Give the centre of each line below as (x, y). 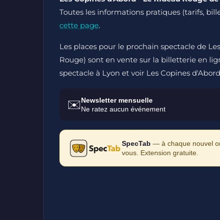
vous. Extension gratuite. (160, 152)
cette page (79, 25)
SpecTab (136, 143)
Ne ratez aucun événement (123, 109)
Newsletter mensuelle (117, 100)
